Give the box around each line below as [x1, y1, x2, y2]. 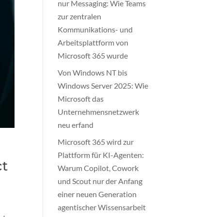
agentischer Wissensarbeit [58, 202, 146, 212]
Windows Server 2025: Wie [58, 80, 149, 90]
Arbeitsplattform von [58, 37, 129, 47]
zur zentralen [58, 11, 102, 21]
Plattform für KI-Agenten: [58, 150, 144, 159]
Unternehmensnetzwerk [58, 107, 139, 116]
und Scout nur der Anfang [58, 176, 143, 186]
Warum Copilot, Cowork [58, 163, 139, 172]
